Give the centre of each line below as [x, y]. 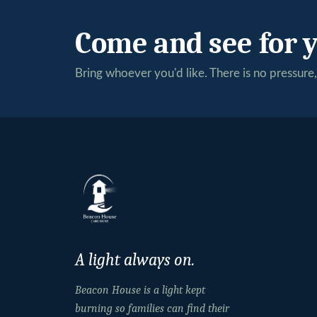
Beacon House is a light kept [140, 290]
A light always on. [135, 260]
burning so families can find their [152, 308]
